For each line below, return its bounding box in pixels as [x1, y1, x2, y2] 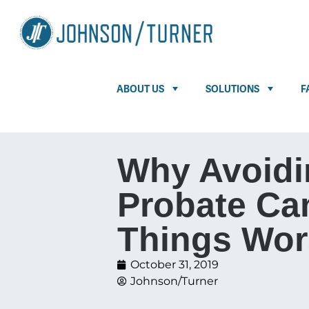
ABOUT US [117, 83, 164, 96]
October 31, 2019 [130, 258, 219, 272]
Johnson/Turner [130, 275, 218, 288]
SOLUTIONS [206, 83, 259, 96]
